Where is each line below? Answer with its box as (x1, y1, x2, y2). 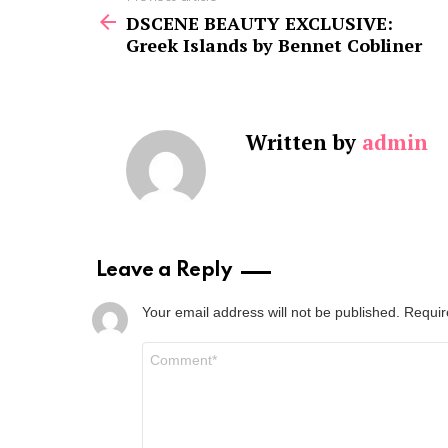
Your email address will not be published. (142, 303, 400, 320)
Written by (246, 127, 362, 156)
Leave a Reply (96, 260, 231, 281)
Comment (142, 342, 207, 356)
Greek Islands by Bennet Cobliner (126, 32, 422, 57)
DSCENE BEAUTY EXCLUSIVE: (126, 10, 393, 35)
